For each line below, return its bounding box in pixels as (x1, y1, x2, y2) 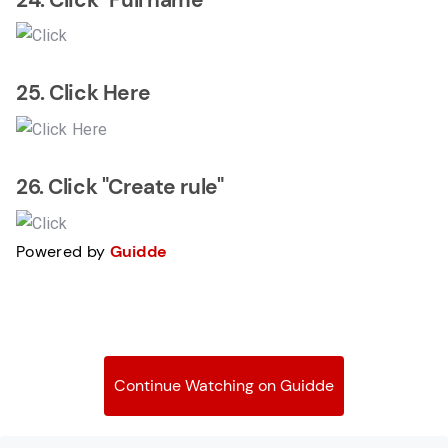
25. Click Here (16, 79, 151, 108)
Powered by (16, 240, 110, 262)
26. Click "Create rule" (16, 173, 224, 202)
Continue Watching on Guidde (114, 374, 334, 396)
